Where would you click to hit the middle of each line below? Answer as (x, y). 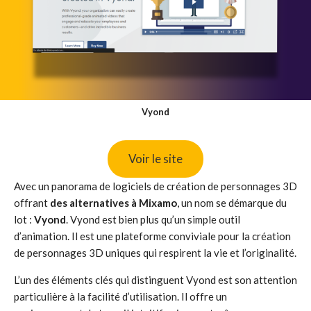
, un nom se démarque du (232, 203)
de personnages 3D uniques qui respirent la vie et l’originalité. (155, 253)
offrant (32, 203)
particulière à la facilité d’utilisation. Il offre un (120, 296)
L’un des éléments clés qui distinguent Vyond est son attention (155, 280)
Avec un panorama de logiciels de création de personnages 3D (155, 186)
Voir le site (155, 158)
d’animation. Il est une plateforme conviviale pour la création (152, 236)
